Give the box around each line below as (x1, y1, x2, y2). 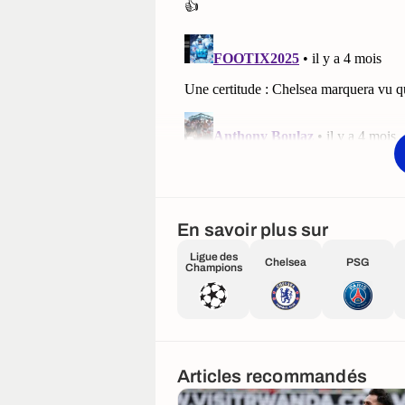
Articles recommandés (177, 365, 367, 386)
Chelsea (265, 256, 306, 269)
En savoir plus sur (177, 220, 329, 240)
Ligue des (189, 250, 238, 264)
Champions (184, 261, 242, 275)
